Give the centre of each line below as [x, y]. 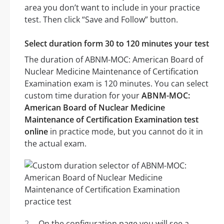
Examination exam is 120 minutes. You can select [116, 84]
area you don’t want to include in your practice [112, 8]
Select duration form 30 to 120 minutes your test [117, 44]
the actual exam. [55, 144]
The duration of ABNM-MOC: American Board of [114, 60]
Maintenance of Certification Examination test [111, 120]
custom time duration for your [83, 96]
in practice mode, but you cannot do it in [125, 132]
